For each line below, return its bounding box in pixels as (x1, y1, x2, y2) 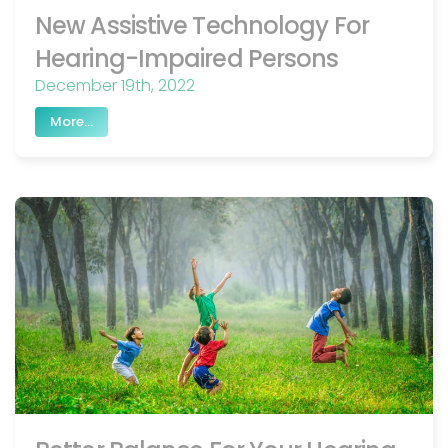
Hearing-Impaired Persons (35, 42, 339, 76)
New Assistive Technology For (35, 9, 369, 43)
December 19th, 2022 (35, 74, 195, 98)
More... (50, 112, 93, 132)
